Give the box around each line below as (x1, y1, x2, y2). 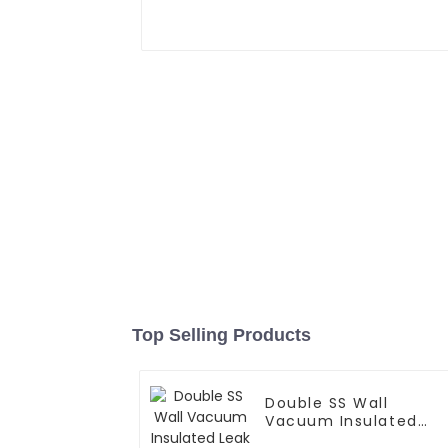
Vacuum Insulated (265, 411, 418, 432)
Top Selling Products (132, 325, 311, 346)
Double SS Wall (265, 393, 389, 414)
